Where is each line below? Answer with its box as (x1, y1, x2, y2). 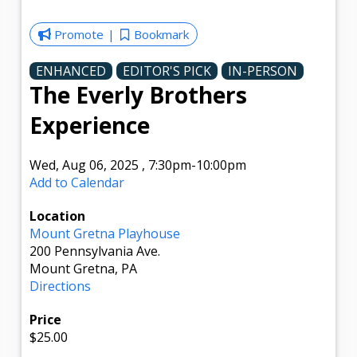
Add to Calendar (29, 173, 125, 191)
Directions (29, 277, 92, 295)
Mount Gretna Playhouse (29, 224, 181, 242)
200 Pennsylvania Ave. (29, 241, 161, 260)
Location (29, 206, 86, 225)
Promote (51, 25, 104, 42)
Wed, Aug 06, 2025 (29, 155, 139, 174)
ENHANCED (36, 61, 107, 80)
